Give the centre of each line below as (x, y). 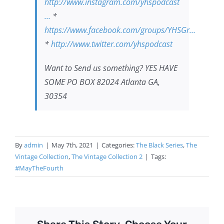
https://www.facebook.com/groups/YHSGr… (120, 30)
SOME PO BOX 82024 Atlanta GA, (102, 82)
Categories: (119, 145)
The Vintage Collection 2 (107, 156)
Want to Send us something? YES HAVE (111, 68)
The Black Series (159, 145)
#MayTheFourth (39, 168)
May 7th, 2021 (72, 145)
